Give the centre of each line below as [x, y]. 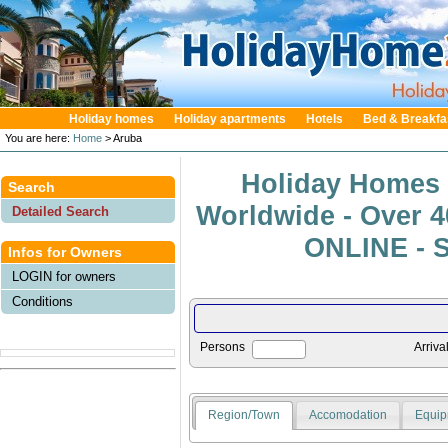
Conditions [43, 302]
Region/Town [244, 414]
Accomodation [347, 414]
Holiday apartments [229, 118]
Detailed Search [61, 211]
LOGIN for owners [64, 276]
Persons [222, 347]
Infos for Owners [65, 252]
